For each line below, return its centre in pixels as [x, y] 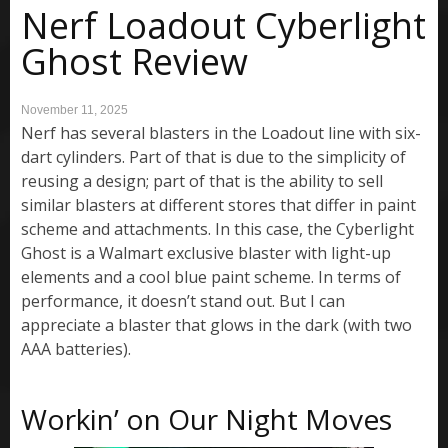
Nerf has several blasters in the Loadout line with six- [221, 133]
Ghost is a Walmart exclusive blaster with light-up [206, 253]
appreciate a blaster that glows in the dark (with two [216, 325]
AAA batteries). [76, 349]
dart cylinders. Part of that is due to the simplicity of [213, 157]
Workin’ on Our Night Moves [206, 419]
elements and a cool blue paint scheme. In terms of [211, 277]
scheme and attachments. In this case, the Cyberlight [217, 229]
